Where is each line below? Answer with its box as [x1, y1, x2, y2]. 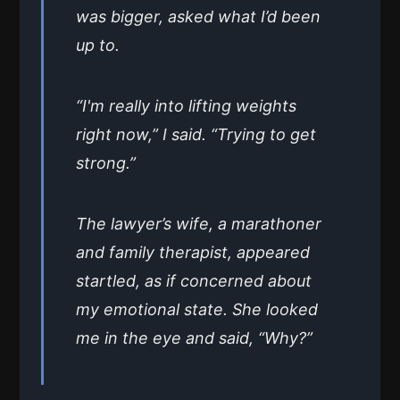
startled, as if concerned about [76, 271, 312, 291]
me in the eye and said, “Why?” [76, 329, 312, 348]
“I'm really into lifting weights [76, 96, 296, 116]
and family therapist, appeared [76, 243, 310, 262]
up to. [76, 36, 120, 55]
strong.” [76, 154, 136, 173]
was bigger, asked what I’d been [76, 7, 321, 27]
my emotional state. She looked [76, 300, 318, 320]
